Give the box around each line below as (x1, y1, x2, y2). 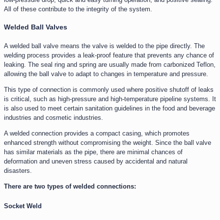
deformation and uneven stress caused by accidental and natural (4, 157, 188, 165)
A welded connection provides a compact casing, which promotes (4, 129, 190, 137)
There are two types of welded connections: (4, 182, 136, 190)
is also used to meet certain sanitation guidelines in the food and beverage (4, 104, 215, 112)
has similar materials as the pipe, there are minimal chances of (4, 148, 183, 156)
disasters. (4, 166, 32, 174)
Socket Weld (4, 202, 42, 210)
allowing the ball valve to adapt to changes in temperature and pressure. (4, 70, 208, 78)
